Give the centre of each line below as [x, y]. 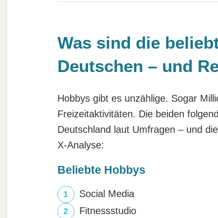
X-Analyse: [81, 145]
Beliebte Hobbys [101, 170]
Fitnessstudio [108, 211]
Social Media [107, 194]
